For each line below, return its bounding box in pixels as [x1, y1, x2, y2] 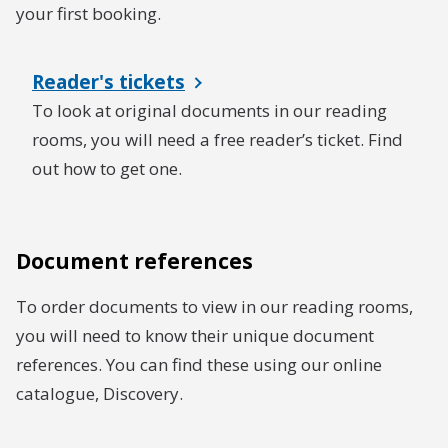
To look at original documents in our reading [32, 99, 387, 122]
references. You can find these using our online [16, 353, 382, 376]
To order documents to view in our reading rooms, [16, 295, 413, 318]
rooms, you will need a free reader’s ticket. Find [32, 128, 403, 151]
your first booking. [16, 2, 161, 25]
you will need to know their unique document [16, 324, 374, 347]
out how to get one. [32, 157, 182, 180]
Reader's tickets [32, 69, 185, 95]
